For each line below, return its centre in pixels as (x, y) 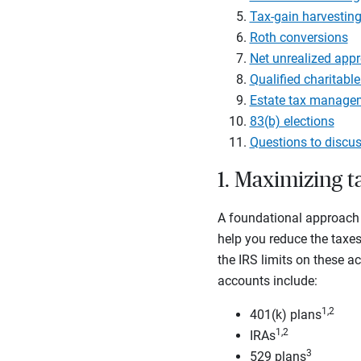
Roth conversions (299, 37)
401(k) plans (285, 315)
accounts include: (267, 281)
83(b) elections (292, 121)
